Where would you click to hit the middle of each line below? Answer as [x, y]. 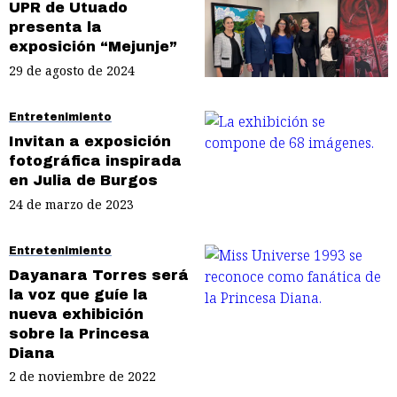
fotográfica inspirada [95, 160]
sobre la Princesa [79, 333]
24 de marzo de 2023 [71, 204]
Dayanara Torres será [99, 275]
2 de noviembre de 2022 [82, 377]
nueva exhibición [76, 314]
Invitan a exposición [90, 141]
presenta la [55, 27]
